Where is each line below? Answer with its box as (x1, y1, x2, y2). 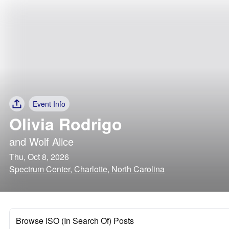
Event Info (33, 99, 65, 109)
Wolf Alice (29, 134, 74, 149)
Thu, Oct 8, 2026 (9, 151, 69, 163)
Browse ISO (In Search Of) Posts (16, 215, 134, 226)
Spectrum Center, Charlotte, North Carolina (9, 163, 165, 175)
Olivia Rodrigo (9, 112, 122, 135)
